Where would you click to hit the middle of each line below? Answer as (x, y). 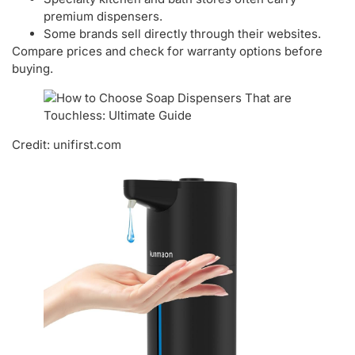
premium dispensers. (103, 16)
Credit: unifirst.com (67, 144)
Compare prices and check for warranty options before (167, 51)
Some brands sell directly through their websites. (182, 33)
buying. (32, 68)
